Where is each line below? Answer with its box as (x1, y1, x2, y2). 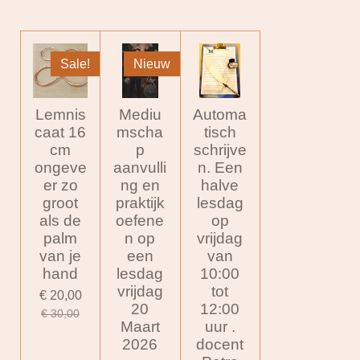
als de (39, 212, 82, 230)
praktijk (115, 194, 165, 212)
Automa (193, 106, 247, 124)
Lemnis (35, 106, 86, 124)
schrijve (193, 141, 247, 159)
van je (39, 247, 82, 265)
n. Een (197, 159, 243, 177)
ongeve (34, 159, 87, 177)
